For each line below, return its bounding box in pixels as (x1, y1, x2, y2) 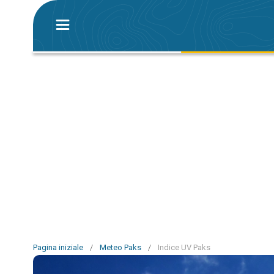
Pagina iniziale (33, 243, 83, 252)
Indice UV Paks (158, 243, 210, 252)
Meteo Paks (100, 243, 141, 252)
